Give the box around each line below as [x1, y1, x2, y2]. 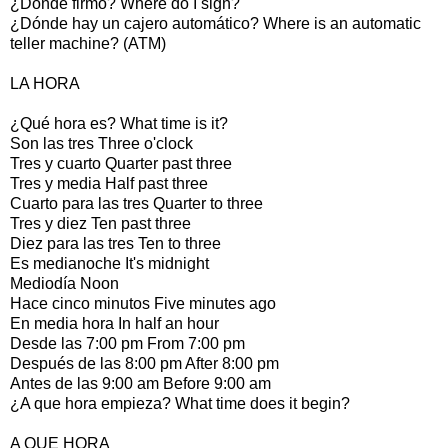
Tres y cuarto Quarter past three [10, 154, 232, 172]
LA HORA [10, 74, 80, 92]
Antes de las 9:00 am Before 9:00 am [10, 374, 271, 392]
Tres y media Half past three [10, 174, 208, 192]
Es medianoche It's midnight [10, 254, 209, 272]
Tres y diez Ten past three [10, 214, 191, 232]
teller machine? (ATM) [10, 34, 166, 52]
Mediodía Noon [10, 274, 119, 292]
